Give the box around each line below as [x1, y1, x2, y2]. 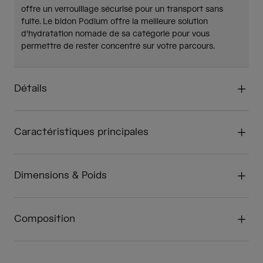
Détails [14, 82, 47, 96]
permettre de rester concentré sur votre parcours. [21, 41, 215, 52]
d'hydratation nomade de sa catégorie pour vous [21, 29, 210, 40]
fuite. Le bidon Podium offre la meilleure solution [21, 16, 208, 28]
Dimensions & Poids [14, 169, 107, 183]
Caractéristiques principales [14, 126, 149, 139]
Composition [14, 213, 75, 226]
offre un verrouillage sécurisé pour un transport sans [21, 4, 223, 15]
